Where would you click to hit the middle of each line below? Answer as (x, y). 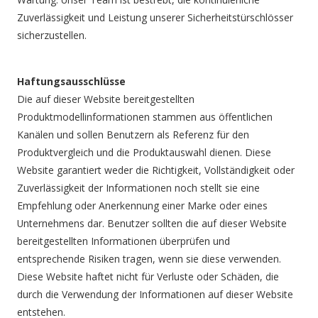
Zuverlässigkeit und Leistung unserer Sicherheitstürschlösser (155, 18)
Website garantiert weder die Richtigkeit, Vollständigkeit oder (156, 170)
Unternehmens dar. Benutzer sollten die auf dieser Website (152, 224)
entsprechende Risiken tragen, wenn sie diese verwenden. (149, 259)
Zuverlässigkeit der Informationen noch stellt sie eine (139, 188)
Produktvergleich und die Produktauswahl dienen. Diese (144, 153)
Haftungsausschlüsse (72, 82)
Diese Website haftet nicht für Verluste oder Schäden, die (148, 277)
